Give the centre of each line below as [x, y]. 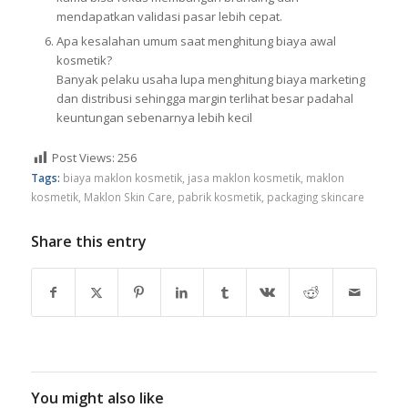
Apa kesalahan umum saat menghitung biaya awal [196, 41]
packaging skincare [315, 196]
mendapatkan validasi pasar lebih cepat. [169, 16]
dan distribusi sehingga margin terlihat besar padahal [204, 98]
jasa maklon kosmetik [244, 177]
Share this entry [88, 241]
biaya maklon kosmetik [122, 177]
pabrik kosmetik [219, 196]
